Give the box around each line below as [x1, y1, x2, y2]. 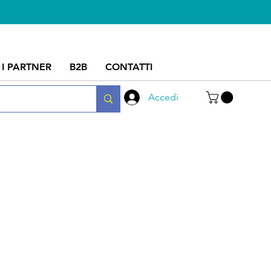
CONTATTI [105, 61, 152, 73]
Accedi [148, 91, 178, 103]
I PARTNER [2, 61, 51, 73]
